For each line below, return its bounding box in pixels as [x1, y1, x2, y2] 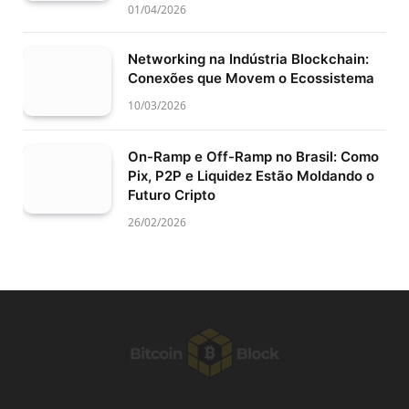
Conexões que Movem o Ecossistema [128, 69, 374, 88]
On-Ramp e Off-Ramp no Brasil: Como [128, 147, 379, 165]
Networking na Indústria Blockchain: [128, 50, 369, 68]
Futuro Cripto [128, 185, 215, 204]
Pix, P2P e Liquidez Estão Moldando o [128, 166, 374, 184]
